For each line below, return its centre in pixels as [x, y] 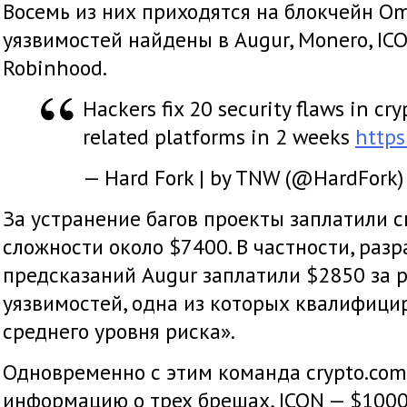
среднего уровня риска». [119, 331]
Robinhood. [55, 68]
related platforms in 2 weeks [219, 137]
